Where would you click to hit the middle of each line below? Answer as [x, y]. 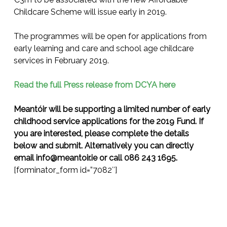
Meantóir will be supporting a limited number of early [112, 109]
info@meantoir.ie [66, 158]
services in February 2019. [61, 61]
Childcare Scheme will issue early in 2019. [90, 12]
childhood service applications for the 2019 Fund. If [108, 121]
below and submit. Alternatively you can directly [103, 146]
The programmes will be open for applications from [110, 36]
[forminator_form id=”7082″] [65, 170]
